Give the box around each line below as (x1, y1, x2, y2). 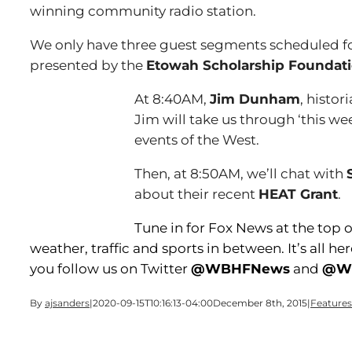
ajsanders (45, 297, 90, 309)
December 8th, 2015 (213, 297, 307, 309)
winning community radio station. (30, 3, 256, 19)
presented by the (30, 57, 146, 73)
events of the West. (134, 132, 259, 148)
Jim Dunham (210, 91, 300, 107)
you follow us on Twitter (30, 261, 191, 277)
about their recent (134, 186, 258, 202)
